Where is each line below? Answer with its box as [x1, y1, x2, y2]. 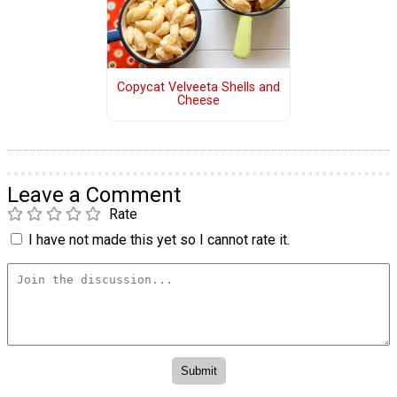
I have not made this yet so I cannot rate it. [28, 230, 290, 248]
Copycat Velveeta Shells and [116, 80, 280, 96]
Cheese [176, 93, 220, 109]
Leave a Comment [7, 182, 181, 207]
